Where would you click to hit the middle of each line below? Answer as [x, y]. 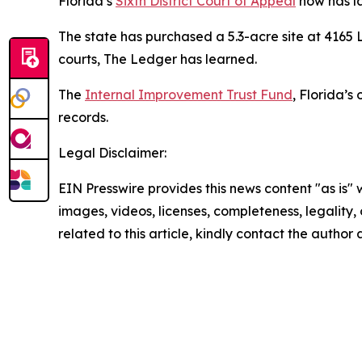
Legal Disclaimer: [112, 153]
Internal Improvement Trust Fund [189, 95]
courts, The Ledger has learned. [158, 59]
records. [83, 118]
